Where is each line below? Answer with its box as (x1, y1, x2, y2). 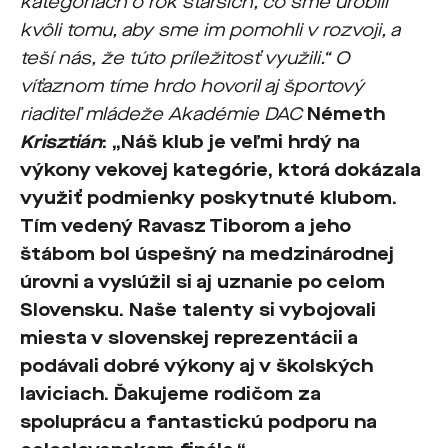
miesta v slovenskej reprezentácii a (20, 326, 358, 350)
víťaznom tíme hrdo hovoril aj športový (20, 74, 364, 98)
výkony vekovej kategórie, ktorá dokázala (20, 158, 421, 182)
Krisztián (20, 130, 102, 154)
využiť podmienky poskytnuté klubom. (20, 186, 397, 210)
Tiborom (209, 214, 290, 238)
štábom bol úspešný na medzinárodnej (20, 242, 394, 266)
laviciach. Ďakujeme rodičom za (20, 382, 321, 406)
